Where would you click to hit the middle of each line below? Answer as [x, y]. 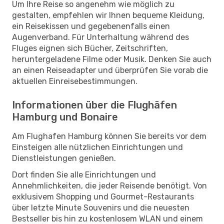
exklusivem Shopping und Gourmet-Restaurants [103, 196]
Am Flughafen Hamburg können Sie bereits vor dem [109, 136]
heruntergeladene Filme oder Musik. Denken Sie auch [112, 59]
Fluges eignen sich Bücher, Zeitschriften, [90, 48]
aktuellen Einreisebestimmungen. [75, 81]
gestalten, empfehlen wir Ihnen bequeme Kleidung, [108, 15]
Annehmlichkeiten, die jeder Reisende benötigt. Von [109, 185]
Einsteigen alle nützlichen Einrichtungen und [97, 147]
